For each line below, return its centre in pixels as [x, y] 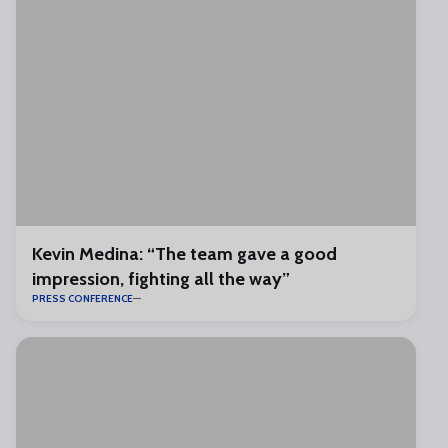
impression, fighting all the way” [161, 279]
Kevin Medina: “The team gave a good [184, 254]
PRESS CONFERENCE [82, 298]
